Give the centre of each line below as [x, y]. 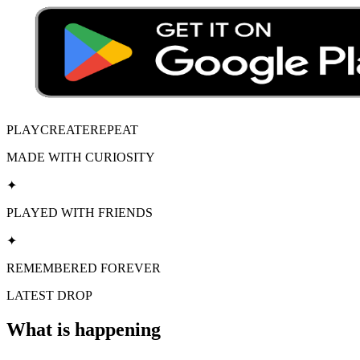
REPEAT [114, 129]
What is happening [84, 329]
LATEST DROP [49, 295]
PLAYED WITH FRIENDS [80, 212]
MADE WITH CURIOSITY [81, 157]
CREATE [65, 129]
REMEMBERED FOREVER [84, 268]
